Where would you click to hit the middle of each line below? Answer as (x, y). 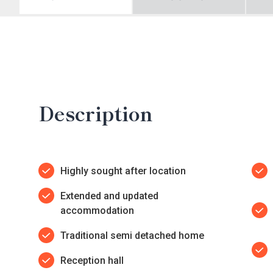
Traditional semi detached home (132, 235)
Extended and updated (109, 196)
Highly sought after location (123, 171)
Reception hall (92, 260)
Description (96, 112)
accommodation (97, 210)
